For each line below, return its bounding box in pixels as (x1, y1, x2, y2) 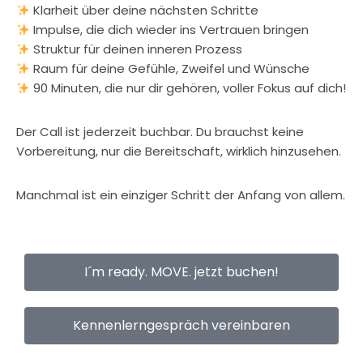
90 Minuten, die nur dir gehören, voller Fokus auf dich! (30, 79, 347, 96)
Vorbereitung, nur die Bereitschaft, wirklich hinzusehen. (16, 143, 341, 160)
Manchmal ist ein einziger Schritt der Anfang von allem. (16, 186, 345, 203)
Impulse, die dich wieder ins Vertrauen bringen (30, 21, 310, 38)
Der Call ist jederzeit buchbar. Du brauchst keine (16, 123, 304, 140)
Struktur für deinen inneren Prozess (30, 41, 243, 58)
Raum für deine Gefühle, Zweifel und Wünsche (30, 60, 310, 77)
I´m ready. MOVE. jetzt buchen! (84, 263, 279, 281)
